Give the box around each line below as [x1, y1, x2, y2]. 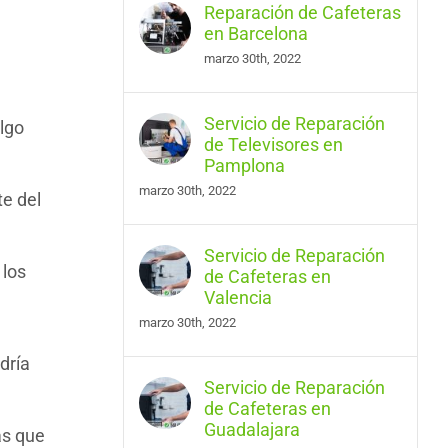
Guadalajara [203, 419, 300, 440]
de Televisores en [203, 134, 343, 155]
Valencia [203, 287, 272, 308]
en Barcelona [203, 23, 308, 44]
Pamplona [203, 155, 285, 176]
